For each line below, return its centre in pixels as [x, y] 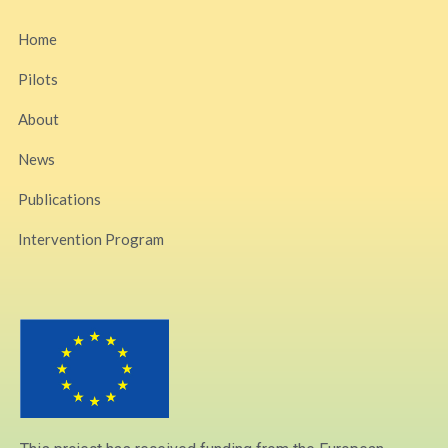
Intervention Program [91, 238]
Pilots [38, 78]
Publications [59, 198]
